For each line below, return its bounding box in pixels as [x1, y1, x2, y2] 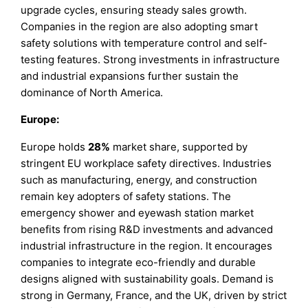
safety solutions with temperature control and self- [21, 36, 268, 50]
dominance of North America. [21, 86, 164, 100]
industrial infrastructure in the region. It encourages [21, 239, 273, 252]
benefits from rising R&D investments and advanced [21, 222, 274, 236]
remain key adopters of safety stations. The [21, 189, 232, 203]
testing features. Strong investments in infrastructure [21, 53, 280, 67]
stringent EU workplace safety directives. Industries [21, 156, 272, 170]
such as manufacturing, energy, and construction [21, 173, 258, 186]
